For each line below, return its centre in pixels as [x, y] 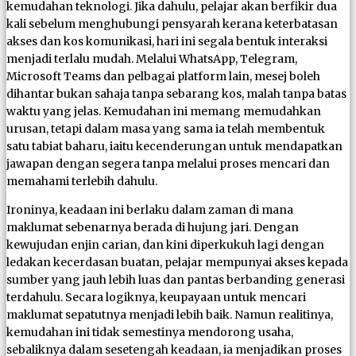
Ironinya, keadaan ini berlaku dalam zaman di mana [150, 209]
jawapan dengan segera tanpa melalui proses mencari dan [168, 163]
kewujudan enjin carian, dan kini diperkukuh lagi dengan [165, 244]
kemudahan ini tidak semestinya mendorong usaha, [150, 332]
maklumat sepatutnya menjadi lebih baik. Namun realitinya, [170, 314]
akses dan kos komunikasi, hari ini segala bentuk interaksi [167, 41]
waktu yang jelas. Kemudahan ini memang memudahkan [164, 111]
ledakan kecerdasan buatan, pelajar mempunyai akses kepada [177, 262]
